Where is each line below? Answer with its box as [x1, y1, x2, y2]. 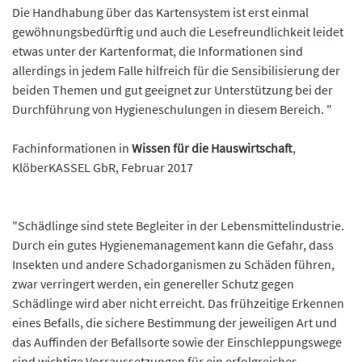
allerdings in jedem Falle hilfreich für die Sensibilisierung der [12, 62, 340, 79]
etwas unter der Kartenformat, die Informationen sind [12, 43, 303, 60]
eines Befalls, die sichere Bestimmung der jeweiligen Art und [12, 314, 337, 331]
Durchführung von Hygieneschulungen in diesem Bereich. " [12, 101, 332, 118]
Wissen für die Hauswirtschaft [129, 140, 293, 157]
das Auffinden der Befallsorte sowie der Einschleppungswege [12, 334, 342, 351]
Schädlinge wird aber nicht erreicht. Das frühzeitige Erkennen [12, 295, 344, 312]
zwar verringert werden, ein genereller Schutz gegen [12, 276, 294, 293]
